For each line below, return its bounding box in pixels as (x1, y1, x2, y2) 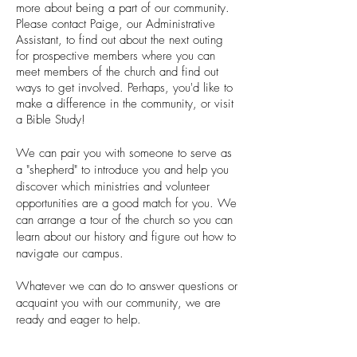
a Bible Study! (16, 112, 85, 127)
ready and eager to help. (16, 312, 141, 328)
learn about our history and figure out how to (16, 229, 236, 245)
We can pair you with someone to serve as (16, 145, 232, 161)
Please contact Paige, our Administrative (16, 16, 215, 32)
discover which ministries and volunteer (16, 178, 210, 194)
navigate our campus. (16, 245, 124, 261)
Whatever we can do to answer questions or (16, 278, 237, 294)
